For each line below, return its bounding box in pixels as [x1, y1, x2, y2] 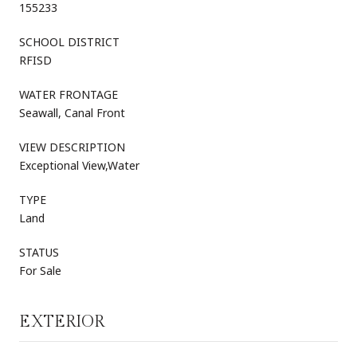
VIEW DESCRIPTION [19, 139, 125, 155]
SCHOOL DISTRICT [19, 34, 120, 50]
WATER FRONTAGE [19, 87, 118, 103]
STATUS [19, 245, 59, 261]
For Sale [19, 263, 61, 279]
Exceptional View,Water [19, 158, 139, 174]
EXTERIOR [19, 312, 104, 332]
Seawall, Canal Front [19, 105, 125, 121]
